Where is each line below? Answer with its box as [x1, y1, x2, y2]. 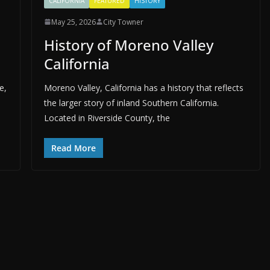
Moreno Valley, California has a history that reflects [43, 81, 243, 93]
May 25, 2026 [51, 16, 96, 27]
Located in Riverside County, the [43, 111, 170, 124]
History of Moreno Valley [43, 34, 213, 55]
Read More [51, 142, 96, 154]
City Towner [102, 16, 143, 27]
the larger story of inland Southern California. [43, 96, 219, 108]
